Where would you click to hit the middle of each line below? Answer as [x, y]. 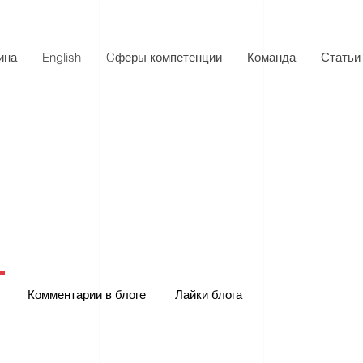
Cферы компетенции [164, 57]
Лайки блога [209, 295]
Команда [271, 57]
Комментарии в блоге [87, 295]
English [62, 57]
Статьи [341, 57]
